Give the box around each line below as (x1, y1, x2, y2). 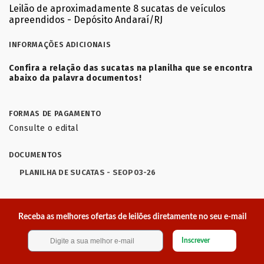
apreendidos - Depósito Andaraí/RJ (9, 14, 163, 25)
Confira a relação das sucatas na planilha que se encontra (9, 63, 253, 73)
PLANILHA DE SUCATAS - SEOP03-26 (19, 168, 156, 177)
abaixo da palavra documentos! (9, 73, 142, 83)
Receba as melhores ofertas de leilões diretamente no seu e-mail (18, 213, 246, 221)
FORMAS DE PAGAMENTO (9, 109, 101, 118)
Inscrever (181, 237, 210, 244)
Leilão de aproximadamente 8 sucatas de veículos (9, 3, 226, 14)
